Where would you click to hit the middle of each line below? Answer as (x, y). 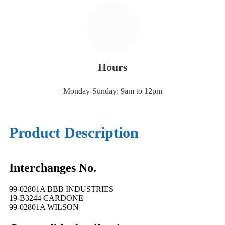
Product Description (74, 133)
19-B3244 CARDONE (46, 198)
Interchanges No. (53, 168)
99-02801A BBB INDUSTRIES (61, 189)
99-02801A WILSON (44, 207)
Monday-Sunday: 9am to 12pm (113, 91)
